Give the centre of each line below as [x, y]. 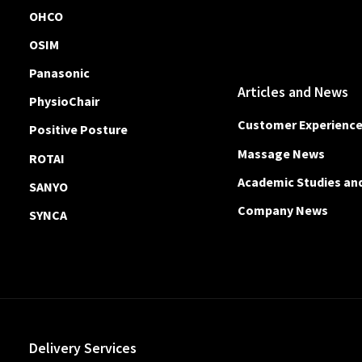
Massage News [282, 153]
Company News [283, 210]
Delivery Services [83, 349]
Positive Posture [78, 130]
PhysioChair [64, 101]
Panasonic [59, 73]
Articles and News [293, 93]
